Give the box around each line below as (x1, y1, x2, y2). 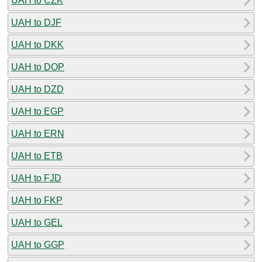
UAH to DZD (11, 84, 64, 94)
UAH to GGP (11, 239, 64, 250)
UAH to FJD (11, 173, 61, 183)
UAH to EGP (11, 106, 64, 116)
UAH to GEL (11, 217, 63, 227)
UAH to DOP (11, 61, 64, 72)
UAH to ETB (11, 150, 63, 161)
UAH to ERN (11, 128, 64, 139)
